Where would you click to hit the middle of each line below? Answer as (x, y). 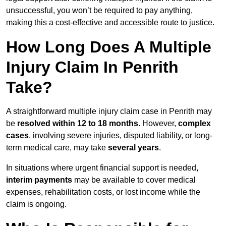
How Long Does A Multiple (109, 47)
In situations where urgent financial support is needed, (102, 168)
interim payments (40, 180)
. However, (158, 124)
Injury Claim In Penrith (92, 67)
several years (133, 148)
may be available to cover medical (135, 180)
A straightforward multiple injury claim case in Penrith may (109, 111)
